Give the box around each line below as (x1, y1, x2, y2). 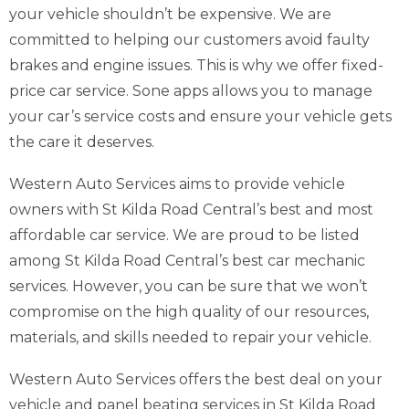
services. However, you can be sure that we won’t (9, 278, 368, 295)
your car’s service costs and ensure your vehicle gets (9, 108, 392, 125)
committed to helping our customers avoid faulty (9, 31, 370, 48)
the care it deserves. (9, 133, 154, 151)
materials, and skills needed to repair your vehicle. (9, 329, 372, 346)
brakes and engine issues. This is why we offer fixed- (9, 57, 383, 74)
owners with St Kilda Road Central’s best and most (9, 201, 373, 218)
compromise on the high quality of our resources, (9, 303, 369, 320)
